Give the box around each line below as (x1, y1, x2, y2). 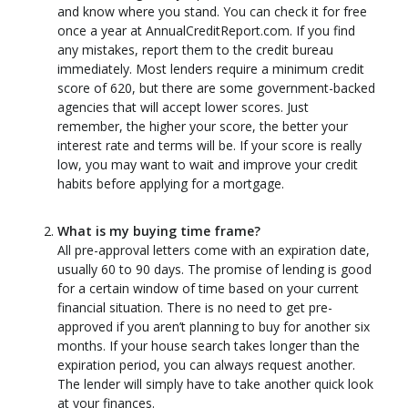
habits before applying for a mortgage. (57, 174, 284, 192)
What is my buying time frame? (57, 222, 260, 240)
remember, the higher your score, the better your (57, 117, 348, 135)
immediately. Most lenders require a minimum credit (57, 59, 364, 77)
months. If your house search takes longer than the (57, 337, 360, 355)
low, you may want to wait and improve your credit (57, 155, 358, 173)
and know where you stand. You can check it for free (57, 2, 367, 20)
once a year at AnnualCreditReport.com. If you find (57, 21, 355, 39)
